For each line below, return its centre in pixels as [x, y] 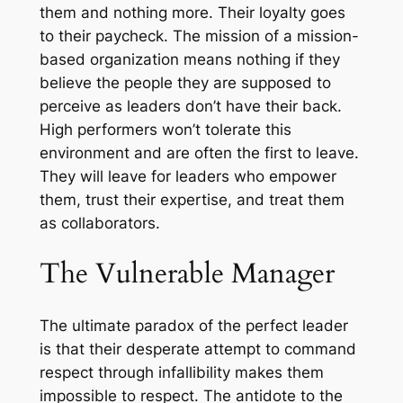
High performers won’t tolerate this [165, 129]
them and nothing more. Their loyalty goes [192, 12]
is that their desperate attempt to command [197, 349]
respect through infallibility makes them [181, 373]
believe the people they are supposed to [185, 82]
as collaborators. [99, 223]
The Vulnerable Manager [187, 274]
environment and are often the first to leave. [199, 152]
